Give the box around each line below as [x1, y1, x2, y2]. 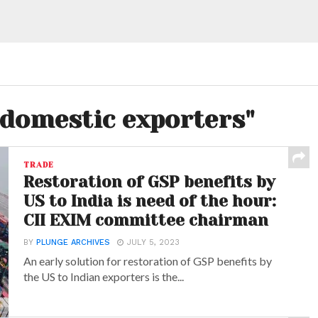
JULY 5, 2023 [127, 238, 180, 247]
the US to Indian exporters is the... [23, 270, 185, 283]
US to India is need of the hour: [23, 192, 277, 210]
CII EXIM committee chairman [23, 212, 269, 229]
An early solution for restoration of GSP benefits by [23, 254, 273, 268]
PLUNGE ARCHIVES [36, 238, 111, 247]
